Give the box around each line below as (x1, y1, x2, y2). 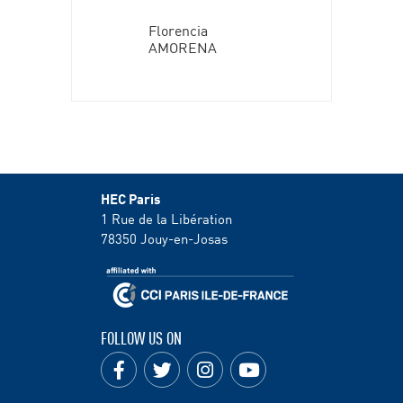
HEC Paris (101, 188, 161, 208)
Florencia (148, 18, 208, 40)
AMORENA (148, 35, 217, 58)
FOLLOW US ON (101, 326, 182, 349)
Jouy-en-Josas (140, 228, 228, 248)
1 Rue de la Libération (101, 208, 232, 228)
